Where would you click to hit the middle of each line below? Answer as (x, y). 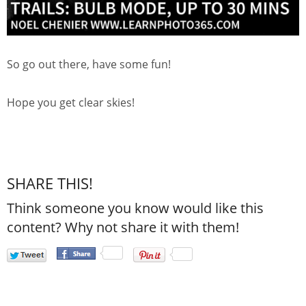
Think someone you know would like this (135, 208)
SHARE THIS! (50, 183)
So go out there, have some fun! (89, 65)
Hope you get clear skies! (71, 103)
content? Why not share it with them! (123, 227)
